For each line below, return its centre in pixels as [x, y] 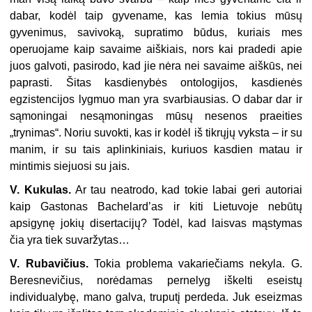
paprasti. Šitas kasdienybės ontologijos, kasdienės [156, 83]
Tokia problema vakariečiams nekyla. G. [195, 264]
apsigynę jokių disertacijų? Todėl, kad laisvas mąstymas [156, 224]
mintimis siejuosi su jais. [70, 166]
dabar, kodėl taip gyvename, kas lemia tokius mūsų [156, 16]
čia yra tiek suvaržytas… [70, 240]
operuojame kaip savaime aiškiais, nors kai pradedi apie [156, 49]
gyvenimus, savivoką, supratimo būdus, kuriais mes [156, 33]
